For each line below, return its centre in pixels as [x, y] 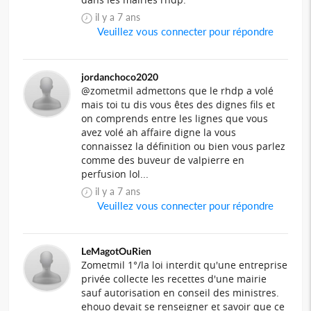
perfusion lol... [115, 174]
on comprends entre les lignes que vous [175, 119]
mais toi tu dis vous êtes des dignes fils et [178, 105]
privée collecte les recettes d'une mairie [174, 279]
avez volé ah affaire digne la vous [159, 133]
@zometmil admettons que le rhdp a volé [178, 91]
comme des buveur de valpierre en [163, 160]
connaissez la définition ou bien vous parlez [184, 146]
